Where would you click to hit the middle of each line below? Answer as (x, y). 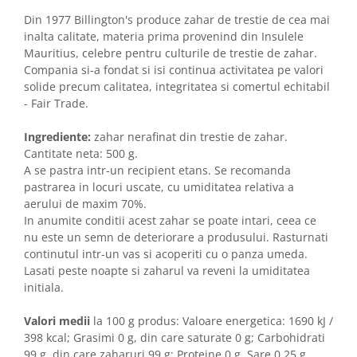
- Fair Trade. (56, 103)
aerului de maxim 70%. (85, 203)
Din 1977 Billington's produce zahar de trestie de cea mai (177, 19)
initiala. (44, 287)
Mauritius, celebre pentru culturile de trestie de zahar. (171, 53)
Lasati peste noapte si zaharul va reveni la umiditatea (167, 270)
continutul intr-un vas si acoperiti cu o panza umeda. (166, 253)
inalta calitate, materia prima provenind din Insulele (164, 36)
